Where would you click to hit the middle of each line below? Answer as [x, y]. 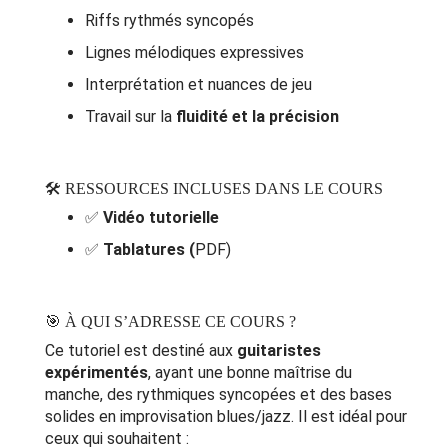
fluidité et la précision [257, 117]
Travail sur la [130, 117]
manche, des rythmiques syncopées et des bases [218, 395]
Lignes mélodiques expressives [194, 53]
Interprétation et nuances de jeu [198, 85]
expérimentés [96, 373]
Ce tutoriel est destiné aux [141, 351]
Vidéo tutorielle [161, 218]
